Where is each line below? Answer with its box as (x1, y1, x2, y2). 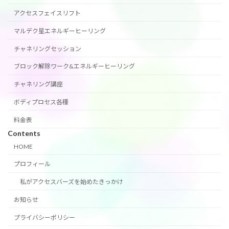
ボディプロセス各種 (14, 98, 68, 106)
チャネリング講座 (14, 80, 63, 88)
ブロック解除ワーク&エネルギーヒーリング (14, 62, 135, 71)
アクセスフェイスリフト (14, 9, 81, 17)
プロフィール (14, 160, 51, 168)
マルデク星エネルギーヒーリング (14, 27, 106, 35)
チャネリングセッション (14, 44, 81, 53)
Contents (8, 129, 40, 138)
